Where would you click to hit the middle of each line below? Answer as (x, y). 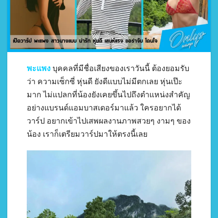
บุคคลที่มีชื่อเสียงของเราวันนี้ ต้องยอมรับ (120, 69)
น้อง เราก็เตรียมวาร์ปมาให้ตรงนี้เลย (87, 134)
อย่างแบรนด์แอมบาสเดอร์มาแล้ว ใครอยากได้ (104, 108)
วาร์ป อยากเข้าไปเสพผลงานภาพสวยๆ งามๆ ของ (109, 121)
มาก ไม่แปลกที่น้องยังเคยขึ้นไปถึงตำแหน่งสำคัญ (109, 95)
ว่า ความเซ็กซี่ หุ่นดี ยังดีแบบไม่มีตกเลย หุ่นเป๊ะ (105, 82)
